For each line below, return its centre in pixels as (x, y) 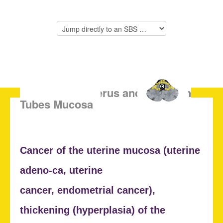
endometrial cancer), (106, 190)
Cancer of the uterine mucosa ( (93, 151)
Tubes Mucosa (56, 104)
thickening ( (48, 210)
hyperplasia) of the (121, 210)
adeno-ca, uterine (61, 170)
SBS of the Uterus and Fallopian (109, 93)
